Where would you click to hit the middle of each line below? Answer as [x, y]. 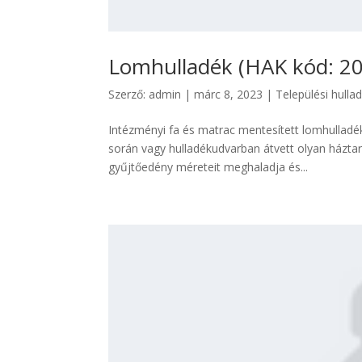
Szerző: [129, 94]
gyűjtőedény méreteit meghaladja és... [208, 166]
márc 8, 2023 [229, 94]
